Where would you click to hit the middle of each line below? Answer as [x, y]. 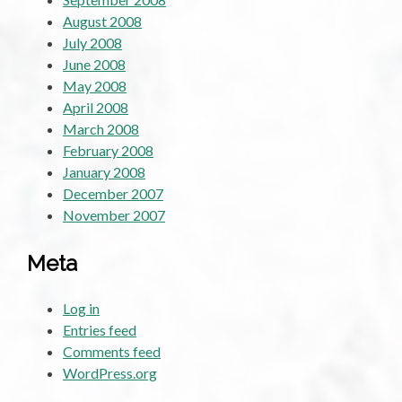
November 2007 [114, 214]
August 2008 [102, 21]
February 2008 [108, 150]
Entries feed [100, 329]
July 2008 [92, 42]
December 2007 [113, 193]
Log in [81, 308]
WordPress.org [110, 372]
